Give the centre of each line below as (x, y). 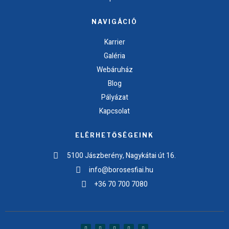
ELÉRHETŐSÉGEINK (114, 135)
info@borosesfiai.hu (121, 170)
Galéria (114, 56)
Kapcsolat (114, 111)
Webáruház (114, 70)
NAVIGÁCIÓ (114, 21)
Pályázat (114, 97)
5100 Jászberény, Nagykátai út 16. (121, 155)
